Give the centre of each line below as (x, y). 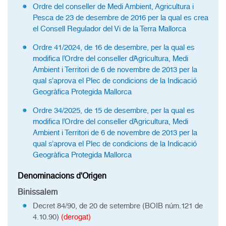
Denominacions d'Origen (62, 176)
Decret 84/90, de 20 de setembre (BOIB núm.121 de (118, 206)
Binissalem (38, 192)
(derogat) (76, 217)
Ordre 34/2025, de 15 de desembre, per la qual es (114, 110)
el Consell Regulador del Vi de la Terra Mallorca (109, 29)
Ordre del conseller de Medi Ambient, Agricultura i (113, 7)
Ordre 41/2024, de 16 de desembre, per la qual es (114, 47)
